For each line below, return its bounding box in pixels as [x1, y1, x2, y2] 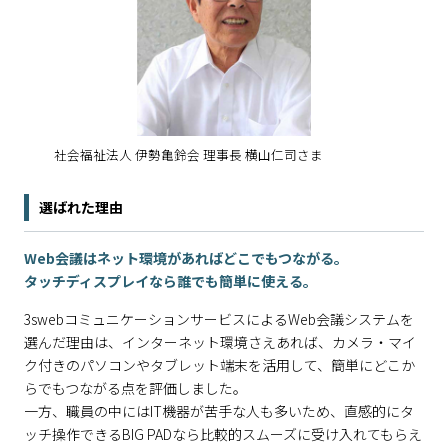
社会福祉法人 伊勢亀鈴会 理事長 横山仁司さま [54, 144, 323, 164]
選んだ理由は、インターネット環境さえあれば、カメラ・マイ [24, 331, 416, 352]
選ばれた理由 [39, 196, 123, 217]
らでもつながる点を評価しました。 [24, 377, 247, 398]
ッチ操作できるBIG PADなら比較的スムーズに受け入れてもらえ [24, 423, 422, 444]
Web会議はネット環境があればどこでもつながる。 [24, 247, 348, 268]
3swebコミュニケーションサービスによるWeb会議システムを [24, 308, 414, 329]
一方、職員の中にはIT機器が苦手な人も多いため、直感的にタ [24, 400, 414, 421]
